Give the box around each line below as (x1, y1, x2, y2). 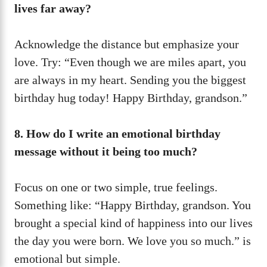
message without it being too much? (14, 144, 197, 158)
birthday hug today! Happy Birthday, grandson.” (14, 91, 247, 104)
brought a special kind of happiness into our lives (14, 216, 253, 229)
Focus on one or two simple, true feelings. (14, 180, 218, 194)
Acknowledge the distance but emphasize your (14, 37, 239, 51)
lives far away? (14, 1, 91, 15)
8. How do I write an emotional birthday (14, 126, 221, 140)
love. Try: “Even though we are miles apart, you (14, 55, 246, 69)
